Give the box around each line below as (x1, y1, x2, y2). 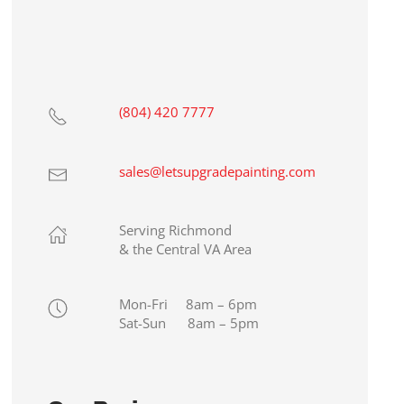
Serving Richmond (119, 221, 233, 240)
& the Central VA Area (119, 240, 252, 259)
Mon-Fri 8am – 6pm (119, 295, 258, 314)
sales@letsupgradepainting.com (119, 161, 317, 180)
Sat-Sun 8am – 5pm (119, 314, 260, 333)
